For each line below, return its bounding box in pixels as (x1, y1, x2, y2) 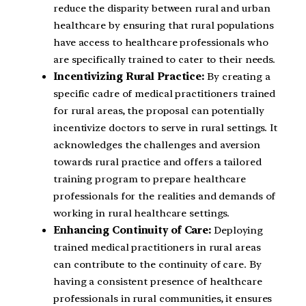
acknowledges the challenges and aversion (53, 138, 260, 151)
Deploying (211, 223, 264, 236)
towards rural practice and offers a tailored (53, 155, 262, 168)
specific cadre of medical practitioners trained (53, 87, 276, 100)
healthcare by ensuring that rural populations (53, 18, 274, 31)
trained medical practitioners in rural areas (53, 240, 261, 253)
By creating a (204, 70, 270, 83)
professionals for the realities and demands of (53, 189, 276, 202)
